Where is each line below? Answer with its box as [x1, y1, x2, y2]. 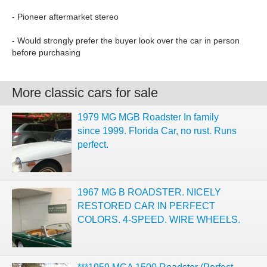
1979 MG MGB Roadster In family [77, 112, 219, 122]
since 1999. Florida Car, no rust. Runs [77, 126, 237, 136]
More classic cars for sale [12, 85, 158, 100]
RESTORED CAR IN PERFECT [77, 201, 215, 211]
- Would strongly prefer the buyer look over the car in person [12, 36, 240, 45]
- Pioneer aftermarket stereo [12, 12, 119, 21]
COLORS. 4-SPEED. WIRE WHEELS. [77, 215, 240, 225]
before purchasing [12, 48, 80, 57]
